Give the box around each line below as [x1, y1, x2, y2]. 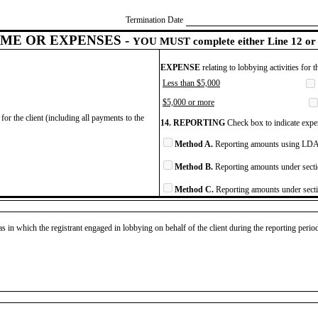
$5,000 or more [163, 97, 214, 107]
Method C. [175, 184, 214, 194]
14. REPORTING [160, 117, 225, 128]
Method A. [175, 138, 213, 149]
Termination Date [126, 14, 183, 25]
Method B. [175, 161, 213, 172]
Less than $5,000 [163, 77, 220, 88]
